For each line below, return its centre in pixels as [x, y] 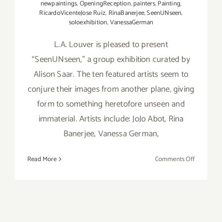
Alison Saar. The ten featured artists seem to [111, 74]
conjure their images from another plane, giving [111, 89]
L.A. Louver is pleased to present [111, 44]
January [204, 204]
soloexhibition [88, 22]
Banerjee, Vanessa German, [111, 134]
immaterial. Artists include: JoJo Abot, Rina [111, 119]
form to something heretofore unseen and [111, 104]
